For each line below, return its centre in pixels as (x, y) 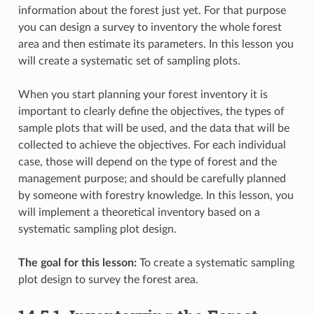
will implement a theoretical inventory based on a (139, 212)
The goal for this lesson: (77, 262)
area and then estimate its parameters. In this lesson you (156, 44)
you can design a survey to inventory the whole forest (150, 27)
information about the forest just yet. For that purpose (152, 10)
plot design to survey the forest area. (108, 279)
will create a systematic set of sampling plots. (129, 61)
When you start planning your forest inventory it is (143, 94)
